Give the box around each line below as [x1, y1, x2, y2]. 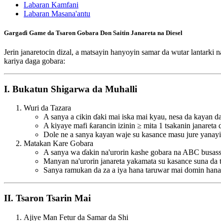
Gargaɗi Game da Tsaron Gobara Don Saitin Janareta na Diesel [4, 29, 183, 37]
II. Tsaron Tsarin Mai [4, 193, 91, 204]
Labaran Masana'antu [24, 9, 90, 18]
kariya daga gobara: [4, 56, 65, 65]
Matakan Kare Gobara [24, 139, 93, 148]
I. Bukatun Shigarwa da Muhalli [4, 83, 137, 94]
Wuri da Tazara [24, 104, 71, 112]
